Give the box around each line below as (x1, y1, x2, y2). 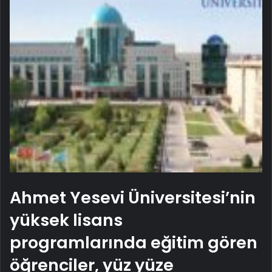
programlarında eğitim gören (10, 231, 257, 254)
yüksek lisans (10, 208, 123, 231)
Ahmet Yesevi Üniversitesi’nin (10, 186, 256, 209)
